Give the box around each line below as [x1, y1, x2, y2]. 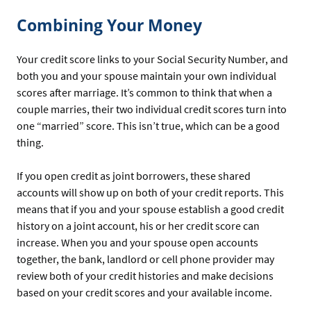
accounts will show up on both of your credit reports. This [17, 185, 284, 199]
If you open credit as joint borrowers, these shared [17, 168, 251, 183]
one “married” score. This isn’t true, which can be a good [17, 118, 280, 133]
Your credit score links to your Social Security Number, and [17, 51, 288, 66]
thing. [17, 135, 44, 149]
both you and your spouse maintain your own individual [17, 68, 276, 83]
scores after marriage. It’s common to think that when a [17, 85, 272, 99]
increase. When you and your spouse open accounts [17, 235, 258, 249]
